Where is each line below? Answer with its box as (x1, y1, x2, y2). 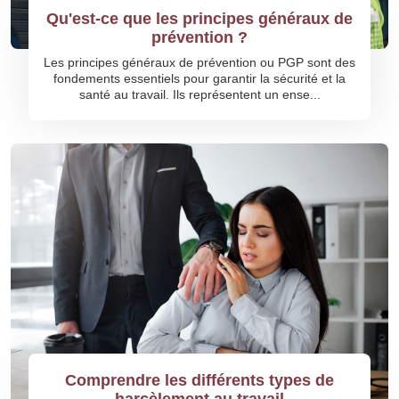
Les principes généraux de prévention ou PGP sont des (44, 55, 355, 69)
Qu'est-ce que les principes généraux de (46, 10, 353, 28)
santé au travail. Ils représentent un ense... (78, 87, 321, 102)
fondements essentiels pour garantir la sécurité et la (53, 71, 346, 85)
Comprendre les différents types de (65, 371, 334, 389)
